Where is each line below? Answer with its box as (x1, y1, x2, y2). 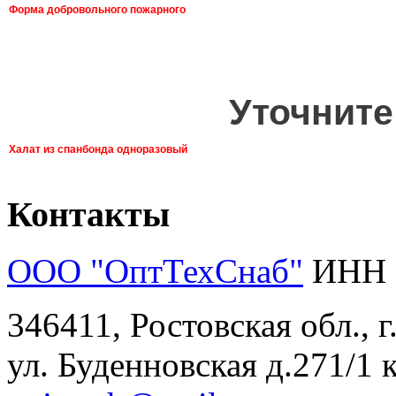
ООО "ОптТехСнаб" (7, 252, 303, 291)
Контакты (7, 194, 170, 234)
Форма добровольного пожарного (9, 3, 186, 16)
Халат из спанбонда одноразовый (9, 142, 187, 156)
